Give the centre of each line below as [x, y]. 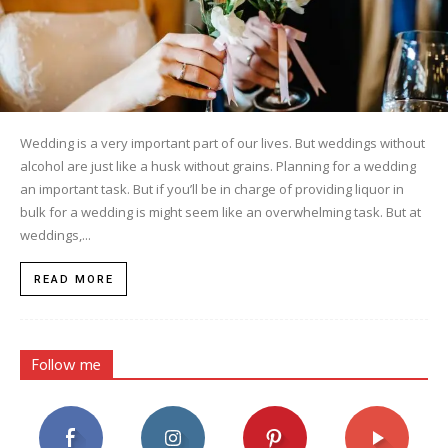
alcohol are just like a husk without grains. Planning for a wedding [218, 165]
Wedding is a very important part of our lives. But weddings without [222, 142]
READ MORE [74, 279]
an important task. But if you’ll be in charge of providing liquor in [212, 188]
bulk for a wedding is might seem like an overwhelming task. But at [220, 211]
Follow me [66, 365]
